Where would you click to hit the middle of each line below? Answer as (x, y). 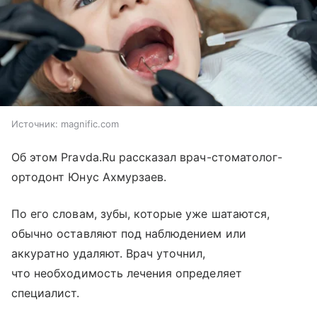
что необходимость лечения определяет (127, 273)
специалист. (46, 293)
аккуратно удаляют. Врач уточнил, (109, 254)
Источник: (35, 124)
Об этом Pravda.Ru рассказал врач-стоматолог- (147, 157)
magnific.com (90, 124)
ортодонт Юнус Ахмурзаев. (89, 177)
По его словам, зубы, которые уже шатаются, (141, 214)
